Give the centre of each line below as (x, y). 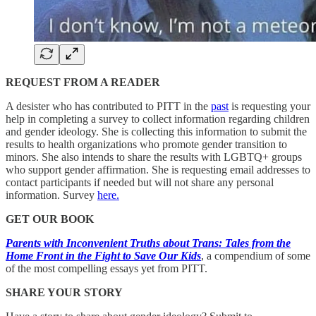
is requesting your (269, 107)
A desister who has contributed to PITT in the (108, 107)
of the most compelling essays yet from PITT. (107, 269)
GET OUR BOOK (50, 219)
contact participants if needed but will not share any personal (140, 183)
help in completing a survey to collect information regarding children (158, 119)
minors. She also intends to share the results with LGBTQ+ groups (154, 157)
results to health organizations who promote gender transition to (146, 145)
